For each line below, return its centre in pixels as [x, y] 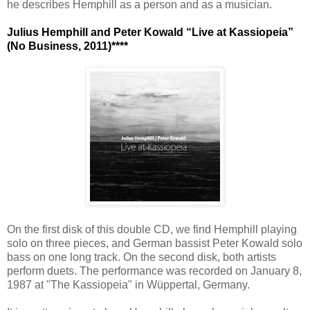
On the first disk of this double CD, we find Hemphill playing [152, 229]
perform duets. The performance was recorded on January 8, [154, 271]
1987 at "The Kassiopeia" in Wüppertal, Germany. [128, 284]
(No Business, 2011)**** [67, 46]
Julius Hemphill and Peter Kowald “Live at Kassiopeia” [150, 32]
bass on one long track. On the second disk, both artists [142, 257]
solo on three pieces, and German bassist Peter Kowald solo [155, 243]
